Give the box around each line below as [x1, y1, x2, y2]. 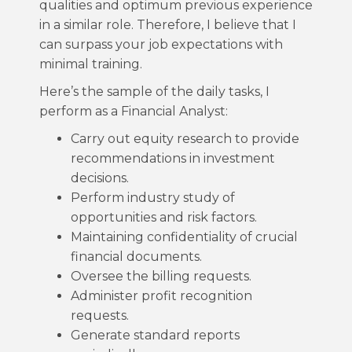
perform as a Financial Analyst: [39, 104, 228, 119]
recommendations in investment [71, 151, 275, 166]
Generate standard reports [71, 328, 240, 343]
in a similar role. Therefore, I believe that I [39, 17, 296, 32]
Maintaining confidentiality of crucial [71, 229, 298, 244]
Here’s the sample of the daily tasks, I [39, 84, 269, 99]
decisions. [71, 170, 129, 185]
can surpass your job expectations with [39, 37, 283, 52]
